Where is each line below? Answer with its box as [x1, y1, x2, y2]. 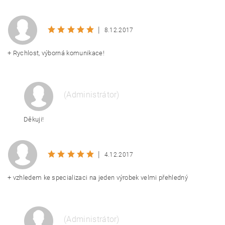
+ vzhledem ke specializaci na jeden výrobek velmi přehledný [8, 174, 188, 181]
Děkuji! [24, 116, 44, 123]
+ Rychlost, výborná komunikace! [8, 49, 104, 57]
